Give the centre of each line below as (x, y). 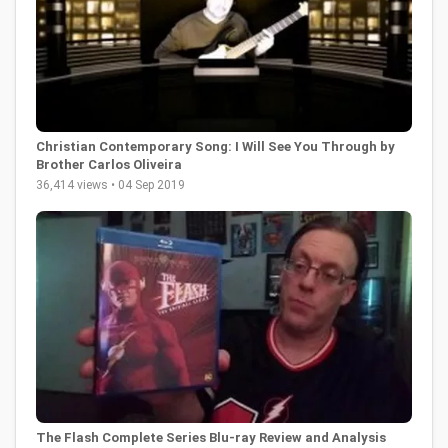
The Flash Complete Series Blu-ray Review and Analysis (211, 437)
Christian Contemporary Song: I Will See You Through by (215, 147)
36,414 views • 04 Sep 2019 (110, 185)
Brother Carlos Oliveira (109, 165)
